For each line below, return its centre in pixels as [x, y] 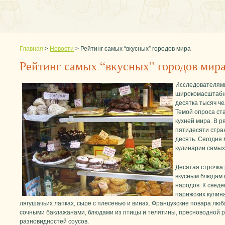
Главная [31, 49]
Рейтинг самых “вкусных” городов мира [136, 49]
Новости [62, 49]
